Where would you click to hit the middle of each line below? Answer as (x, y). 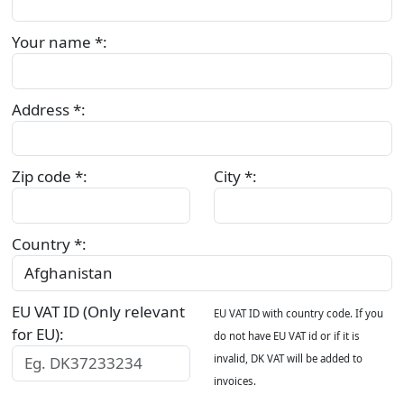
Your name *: (59, 41)
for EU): (37, 334)
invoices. (234, 381)
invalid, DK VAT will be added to (288, 358)
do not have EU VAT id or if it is (286, 335)
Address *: (48, 109)
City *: (235, 177)
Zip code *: (49, 177)
